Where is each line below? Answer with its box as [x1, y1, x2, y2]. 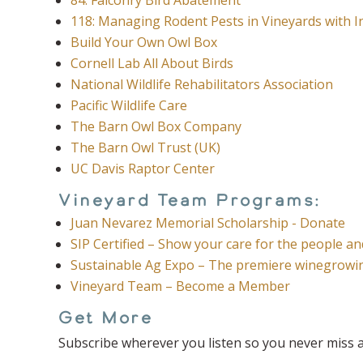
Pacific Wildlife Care [70, 96, 187, 114]
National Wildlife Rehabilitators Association [70, 75, 333, 93]
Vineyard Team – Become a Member [70, 276, 290, 295]
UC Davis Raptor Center [70, 159, 215, 177]
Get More [58, 306, 152, 328]
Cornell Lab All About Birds [70, 53, 233, 72]
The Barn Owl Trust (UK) [70, 138, 220, 156]
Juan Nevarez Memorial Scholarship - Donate [70, 213, 345, 232]
